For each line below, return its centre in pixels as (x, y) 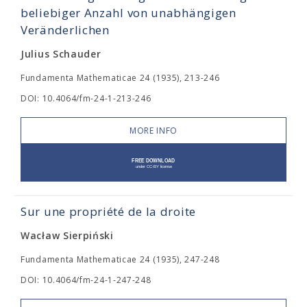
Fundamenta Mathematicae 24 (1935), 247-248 (120, 259)
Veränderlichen (65, 30)
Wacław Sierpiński (67, 235)
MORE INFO (153, 131)
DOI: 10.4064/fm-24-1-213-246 (86, 98)
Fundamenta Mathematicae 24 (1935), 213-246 (120, 78)
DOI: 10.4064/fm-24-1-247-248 (86, 280)
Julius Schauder (61, 54)
